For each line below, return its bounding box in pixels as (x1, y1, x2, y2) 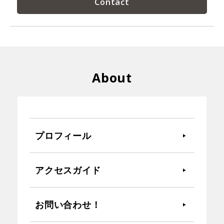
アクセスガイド (35, 163, 101, 176)
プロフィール (35, 129, 91, 141)
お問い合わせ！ (35, 198, 101, 210)
